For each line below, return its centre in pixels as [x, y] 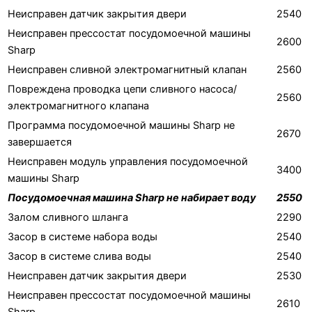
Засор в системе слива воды [79, 256]
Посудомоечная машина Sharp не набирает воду [132, 197]
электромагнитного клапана [78, 106]
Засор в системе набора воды [83, 236]
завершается [40, 142]
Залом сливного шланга [68, 217]
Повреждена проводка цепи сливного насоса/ [122, 89]
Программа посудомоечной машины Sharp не [121, 125]
